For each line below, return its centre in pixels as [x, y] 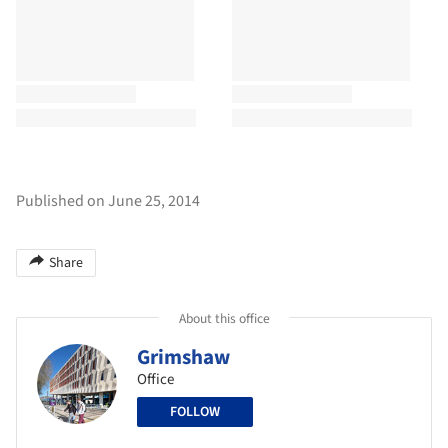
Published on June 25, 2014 [108, 201]
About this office [224, 318]
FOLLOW [195, 412]
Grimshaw [183, 357]
